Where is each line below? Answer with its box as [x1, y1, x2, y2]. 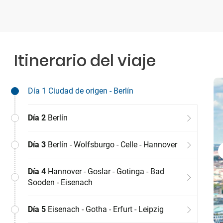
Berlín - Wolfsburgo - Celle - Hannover [46, 140, 177, 149]
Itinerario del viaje [14, 49, 156, 72]
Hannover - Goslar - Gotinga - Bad [46, 167, 164, 176]
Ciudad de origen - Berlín [46, 86, 133, 96]
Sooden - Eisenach [28, 178, 93, 187]
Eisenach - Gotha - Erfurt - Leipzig [48, 205, 164, 214]
